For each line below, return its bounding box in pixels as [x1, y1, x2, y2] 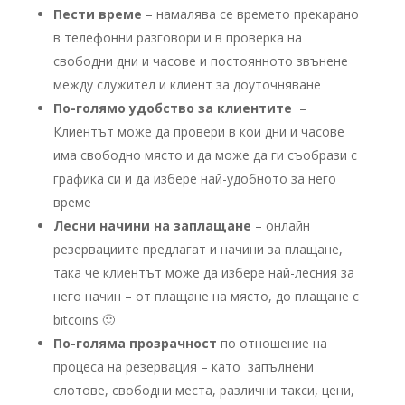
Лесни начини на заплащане [52, 216, 255, 234]
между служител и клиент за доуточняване [52, 75, 321, 93]
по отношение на [216, 334, 327, 352]
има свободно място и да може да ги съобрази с [52, 146, 357, 164]
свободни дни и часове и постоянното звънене [52, 52, 348, 70]
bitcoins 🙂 [52, 310, 118, 328]
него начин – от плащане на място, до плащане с [52, 287, 359, 305]
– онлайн [254, 216, 310, 234]
